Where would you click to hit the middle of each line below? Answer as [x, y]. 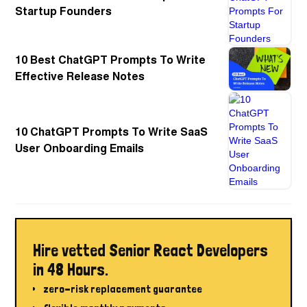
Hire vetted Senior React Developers [151, 251]
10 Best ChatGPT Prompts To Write [111, 61]
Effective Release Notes [80, 77]
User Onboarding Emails [80, 148]
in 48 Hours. [71, 270]
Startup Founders [64, 12]
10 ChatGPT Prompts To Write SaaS [112, 132]
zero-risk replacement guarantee [123, 289]
